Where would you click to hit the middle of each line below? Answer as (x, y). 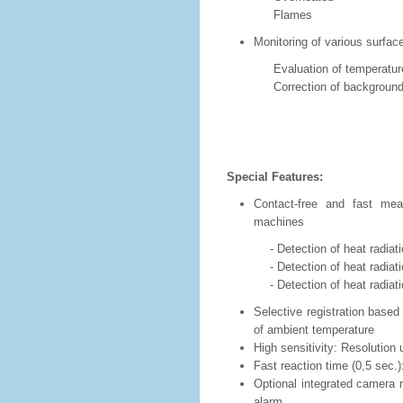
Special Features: (275, 177)
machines (279, 222)
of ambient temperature (314, 330)
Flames (269, 15)
